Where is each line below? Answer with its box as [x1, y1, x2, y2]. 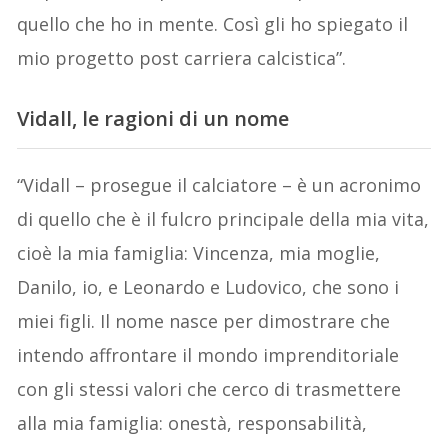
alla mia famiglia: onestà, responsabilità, [17, 410, 368, 435]
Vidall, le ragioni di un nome [17, 104, 290, 132]
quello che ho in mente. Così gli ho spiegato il [17, 11, 409, 36]
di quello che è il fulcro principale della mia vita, [17, 206, 430, 231]
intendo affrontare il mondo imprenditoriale [17, 342, 400, 367]
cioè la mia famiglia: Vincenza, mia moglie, [17, 240, 381, 265]
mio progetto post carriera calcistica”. [17, 45, 347, 70]
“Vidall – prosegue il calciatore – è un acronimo [17, 172, 422, 197]
